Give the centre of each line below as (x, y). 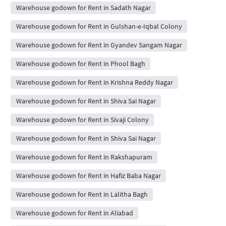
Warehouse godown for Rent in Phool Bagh (80, 63)
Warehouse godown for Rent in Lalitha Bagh (82, 194)
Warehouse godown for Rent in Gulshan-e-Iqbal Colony (99, 26)
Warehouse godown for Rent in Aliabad (74, 213)
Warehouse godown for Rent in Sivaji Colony (82, 119)
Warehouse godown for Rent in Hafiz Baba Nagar (88, 175)
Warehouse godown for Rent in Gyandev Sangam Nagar (99, 45)
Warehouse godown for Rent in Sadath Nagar (83, 7)
